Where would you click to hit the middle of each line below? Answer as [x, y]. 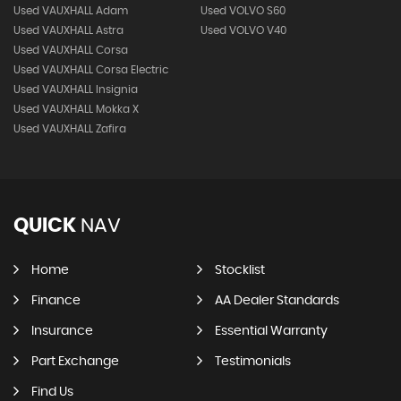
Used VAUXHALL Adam [71, 10]
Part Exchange [75, 361]
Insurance [62, 331]
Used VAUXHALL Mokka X [76, 109]
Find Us [52, 392]
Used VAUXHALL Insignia [76, 89]
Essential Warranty [271, 331]
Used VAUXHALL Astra [68, 30]
